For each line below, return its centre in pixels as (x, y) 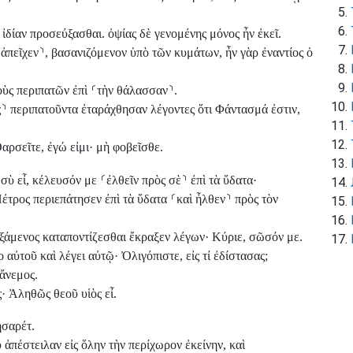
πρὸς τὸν (255, 199)
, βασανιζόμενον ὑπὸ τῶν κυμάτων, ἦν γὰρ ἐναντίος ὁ (179, 53)
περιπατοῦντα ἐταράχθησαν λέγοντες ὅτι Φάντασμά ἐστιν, (154, 110)
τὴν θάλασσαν (132, 91)
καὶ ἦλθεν (201, 199)
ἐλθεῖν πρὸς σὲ (144, 180)
